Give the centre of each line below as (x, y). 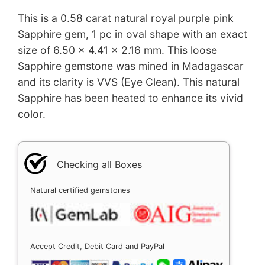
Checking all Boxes (99, 164)
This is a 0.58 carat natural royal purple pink (126, 18)
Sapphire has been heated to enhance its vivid (130, 98)
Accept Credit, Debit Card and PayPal (97, 246)
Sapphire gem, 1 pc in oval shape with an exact (132, 34)
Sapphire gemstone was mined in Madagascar (131, 66)
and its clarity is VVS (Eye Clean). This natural (129, 82)
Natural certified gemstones (80, 190)
